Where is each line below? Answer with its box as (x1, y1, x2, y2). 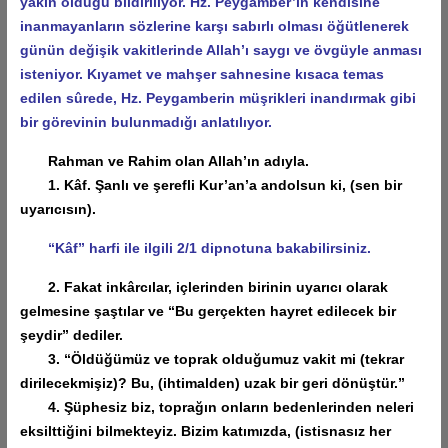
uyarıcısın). (19, 200, 96, 217)
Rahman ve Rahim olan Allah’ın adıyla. (19, 152, 309, 169)
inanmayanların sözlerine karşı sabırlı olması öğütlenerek (19, 17, 409, 34)
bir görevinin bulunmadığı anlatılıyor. (19, 113, 272, 130)
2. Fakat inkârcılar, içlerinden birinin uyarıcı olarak (19, 278, 388, 295)
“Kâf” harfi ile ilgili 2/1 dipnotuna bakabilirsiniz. (43, 239, 371, 256)
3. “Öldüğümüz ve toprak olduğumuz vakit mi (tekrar (19, 350, 404, 367)
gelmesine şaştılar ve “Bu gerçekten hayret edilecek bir (19, 302, 396, 319)
